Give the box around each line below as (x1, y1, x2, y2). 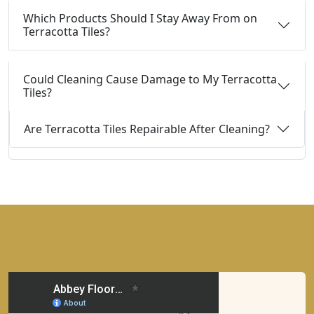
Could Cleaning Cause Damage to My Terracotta (23, 71, 277, 87)
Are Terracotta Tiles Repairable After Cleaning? (24, 121, 270, 137)
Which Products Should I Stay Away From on (23, 11, 257, 26)
